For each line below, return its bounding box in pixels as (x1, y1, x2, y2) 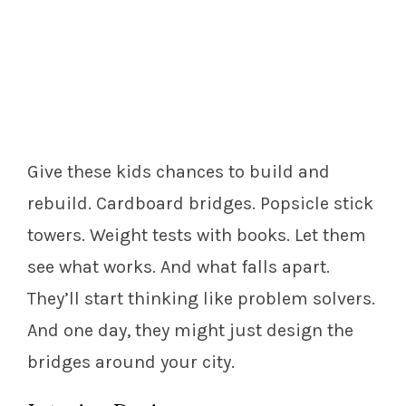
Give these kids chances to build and (27, 161, 330, 183)
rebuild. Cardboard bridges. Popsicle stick (27, 193, 373, 215)
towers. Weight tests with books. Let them (27, 225, 366, 246)
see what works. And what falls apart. (27, 256, 330, 278)
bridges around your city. (27, 352, 235, 373)
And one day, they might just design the (27, 320, 353, 342)
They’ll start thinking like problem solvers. (27, 288, 375, 310)
